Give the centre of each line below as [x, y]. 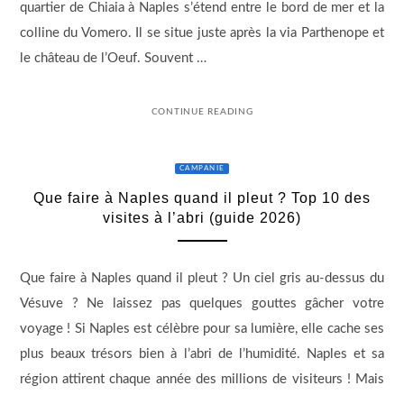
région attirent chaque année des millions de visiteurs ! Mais [202, 380]
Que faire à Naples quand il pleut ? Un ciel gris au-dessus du [202, 279]
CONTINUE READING [202, 111]
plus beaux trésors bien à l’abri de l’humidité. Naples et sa [202, 354]
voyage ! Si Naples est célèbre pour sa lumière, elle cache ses [202, 329]
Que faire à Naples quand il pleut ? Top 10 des [202, 198]
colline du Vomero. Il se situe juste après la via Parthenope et [202, 33]
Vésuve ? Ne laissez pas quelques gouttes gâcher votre [202, 304]
